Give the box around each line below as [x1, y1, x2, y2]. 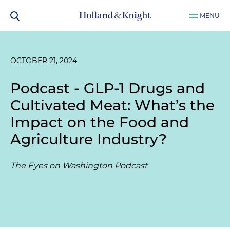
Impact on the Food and [10, 113, 189, 131]
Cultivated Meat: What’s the [10, 97, 215, 114]
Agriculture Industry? [10, 130, 167, 148]
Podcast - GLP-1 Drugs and [10, 80, 205, 97]
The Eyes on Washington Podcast [10, 161, 147, 170]
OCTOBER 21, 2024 [10, 56, 77, 65]
